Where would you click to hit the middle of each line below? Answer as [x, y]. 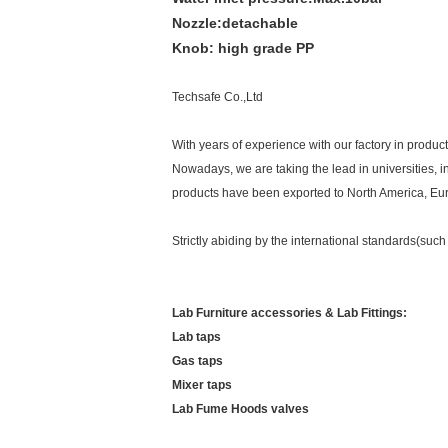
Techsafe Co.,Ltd [217, 97]
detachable [260, 23]
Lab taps [196, 337]
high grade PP [266, 48]
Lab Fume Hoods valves [240, 409]
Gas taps [197, 361]
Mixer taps [202, 385]
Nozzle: [197, 23]
